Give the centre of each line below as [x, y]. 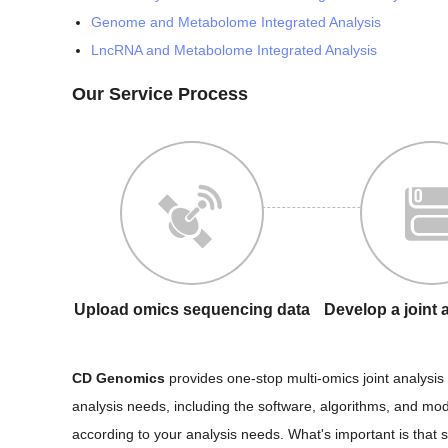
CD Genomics [118, 378]
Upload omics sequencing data [192, 310]
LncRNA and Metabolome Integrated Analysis [234, 50]
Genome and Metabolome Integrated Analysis [236, 22]
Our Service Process [160, 94]
